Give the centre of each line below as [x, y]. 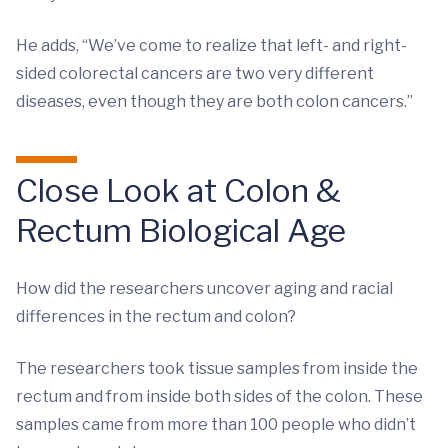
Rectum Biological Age [181, 231]
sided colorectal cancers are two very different [195, 74]
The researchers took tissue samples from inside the [217, 369]
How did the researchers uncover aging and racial [204, 289]
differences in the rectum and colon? [156, 317]
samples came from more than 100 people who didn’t [216, 425]
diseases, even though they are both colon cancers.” [214, 102]
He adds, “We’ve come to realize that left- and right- [211, 46]
